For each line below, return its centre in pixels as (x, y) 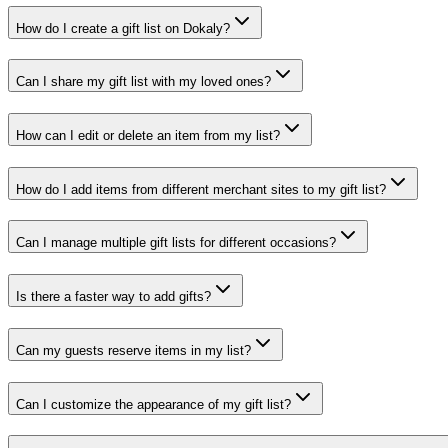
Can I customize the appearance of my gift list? (153, 404)
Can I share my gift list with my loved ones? (143, 82)
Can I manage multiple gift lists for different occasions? (176, 243)
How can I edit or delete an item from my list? (148, 136)
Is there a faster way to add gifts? (113, 297)
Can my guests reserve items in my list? (133, 350)
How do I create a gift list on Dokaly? (123, 28)
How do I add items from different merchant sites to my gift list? (201, 189)
